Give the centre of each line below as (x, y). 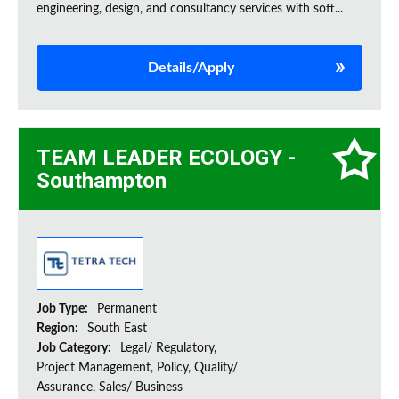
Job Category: (75, 349)
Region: (59, 329)
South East (117, 329)
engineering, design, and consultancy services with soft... (190, 9)
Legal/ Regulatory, (168, 349)
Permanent (127, 309)
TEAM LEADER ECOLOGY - (166, 158)
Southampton (102, 181)
